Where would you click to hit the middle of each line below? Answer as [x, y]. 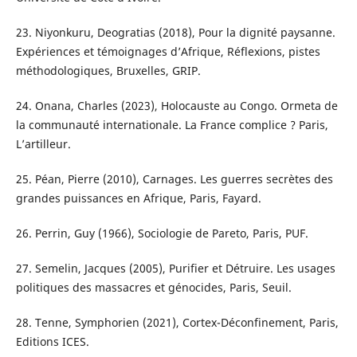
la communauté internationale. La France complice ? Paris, [172, 124]
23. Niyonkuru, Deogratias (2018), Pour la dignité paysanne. [175, 32]
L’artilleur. [43, 143]
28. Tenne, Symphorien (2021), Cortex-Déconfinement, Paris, [177, 322]
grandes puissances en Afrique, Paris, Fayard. [138, 198]
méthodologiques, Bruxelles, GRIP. [108, 70]
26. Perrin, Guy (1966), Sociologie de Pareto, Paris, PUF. [162, 233]
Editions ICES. [52, 341]
